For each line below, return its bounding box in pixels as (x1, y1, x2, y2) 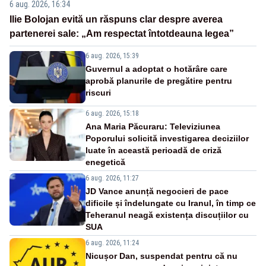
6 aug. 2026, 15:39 (85, 52, 139, 61)
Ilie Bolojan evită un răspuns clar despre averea (9, 14, 223, 25)
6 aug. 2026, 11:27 (85, 174, 139, 183)
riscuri (85, 88, 111, 98)
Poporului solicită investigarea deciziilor (85, 134, 249, 144)
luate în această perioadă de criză (85, 145, 221, 156)
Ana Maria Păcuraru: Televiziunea (85, 122, 220, 132)
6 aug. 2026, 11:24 (85, 239, 139, 248)
